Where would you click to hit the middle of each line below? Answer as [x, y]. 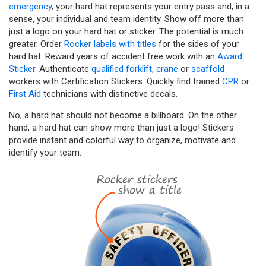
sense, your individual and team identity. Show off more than [126, 19]
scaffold [208, 69]
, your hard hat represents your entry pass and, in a [151, 7]
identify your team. [45, 153]
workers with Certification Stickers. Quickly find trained [115, 81]
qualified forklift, [123, 69]
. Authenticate [63, 69]
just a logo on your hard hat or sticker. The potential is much [126, 31]
